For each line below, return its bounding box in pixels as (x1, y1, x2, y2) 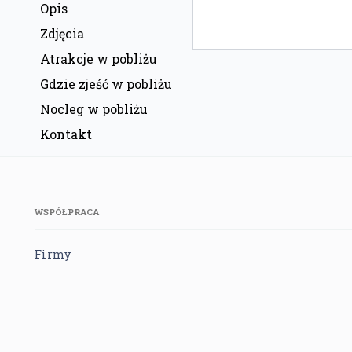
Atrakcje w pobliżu (40, 50, 157, 68)
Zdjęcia (40, 25, 84, 42)
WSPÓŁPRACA (35, 206, 100, 218)
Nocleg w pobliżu (40, 101, 148, 118)
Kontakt (40, 126, 92, 143)
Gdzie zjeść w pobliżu (40, 75, 172, 93)
